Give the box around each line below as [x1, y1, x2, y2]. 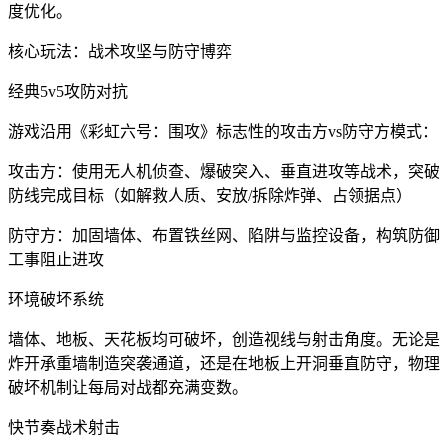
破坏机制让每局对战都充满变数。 [8, 378, 248, 396]
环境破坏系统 [8, 290, 104, 308]
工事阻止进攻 [8, 250, 104, 268]
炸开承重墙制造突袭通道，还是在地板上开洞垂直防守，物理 [8, 354, 440, 372]
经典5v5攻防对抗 [8, 82, 128, 100]
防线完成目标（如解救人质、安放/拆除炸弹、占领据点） [8, 186, 412, 204]
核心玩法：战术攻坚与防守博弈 [8, 42, 232, 60]
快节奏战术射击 [8, 418, 120, 436]
